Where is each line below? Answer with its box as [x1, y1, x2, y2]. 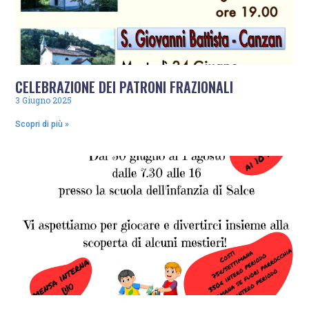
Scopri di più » [15, 119, 70, 130]
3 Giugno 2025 [15, 94, 72, 106]
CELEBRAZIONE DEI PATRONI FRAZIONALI [15, 77, 234, 98]
